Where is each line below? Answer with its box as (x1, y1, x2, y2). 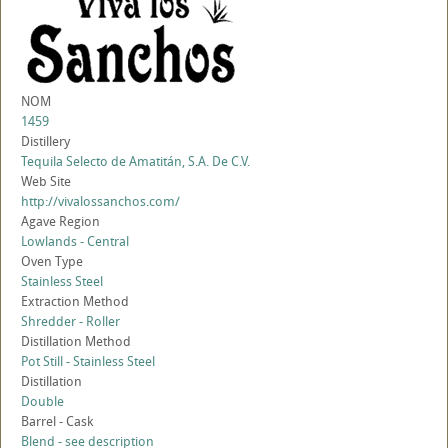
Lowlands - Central (21, 232, 129, 251)
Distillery (21, 132, 70, 151)
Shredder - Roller (21, 312, 120, 331)
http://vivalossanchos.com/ (21, 192, 180, 211)
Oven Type (21, 252, 83, 271)
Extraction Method (21, 292, 129, 311)
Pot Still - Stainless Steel (21, 352, 155, 371)
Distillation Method (21, 332, 131, 351)
